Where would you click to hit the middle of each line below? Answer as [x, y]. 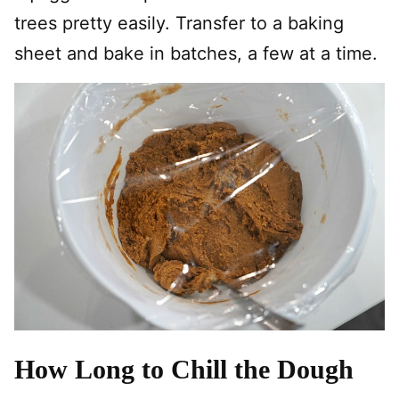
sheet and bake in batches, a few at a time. [196, 54]
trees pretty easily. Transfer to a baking [179, 24]
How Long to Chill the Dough [184, 370]
